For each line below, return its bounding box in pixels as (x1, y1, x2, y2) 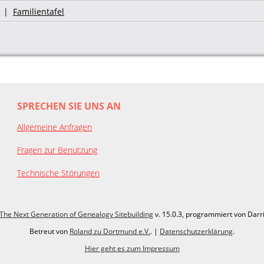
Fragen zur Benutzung (17, 144, 97, 156)
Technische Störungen (17, 167, 100, 179)
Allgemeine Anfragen (17, 121, 92, 133)
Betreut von (29, 226, 70, 236)
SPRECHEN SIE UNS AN (17, 99, 121, 113)
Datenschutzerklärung (160, 226, 233, 236)
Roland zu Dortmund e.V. (70, 226, 150, 236)
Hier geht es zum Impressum (84, 243, 180, 253)
